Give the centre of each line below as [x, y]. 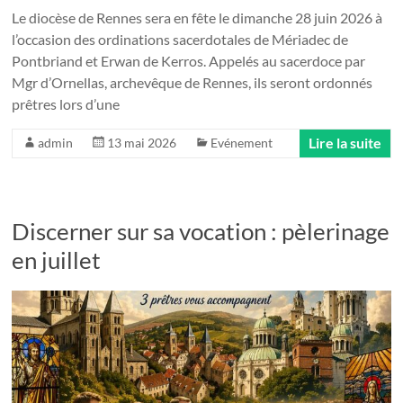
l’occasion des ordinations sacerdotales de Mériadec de [180, 40]
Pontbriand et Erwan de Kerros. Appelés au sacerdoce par [189, 61]
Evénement [242, 143]
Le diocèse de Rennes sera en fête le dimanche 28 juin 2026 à [197, 18]
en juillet [57, 260]
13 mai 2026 [142, 143]
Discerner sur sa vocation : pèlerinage [201, 232]
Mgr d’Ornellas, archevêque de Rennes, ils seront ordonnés [193, 83]
